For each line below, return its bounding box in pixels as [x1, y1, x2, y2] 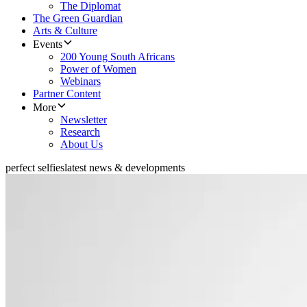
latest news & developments [64, 162, 185, 174]
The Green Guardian [33, 12, 123, 25]
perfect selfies [5, 162, 64, 174]
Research [60, 126, 100, 138]
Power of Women [60, 63, 136, 75]
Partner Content [33, 88, 101, 100]
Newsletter [60, 114, 107, 126]
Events [33, 38, 62, 51]
